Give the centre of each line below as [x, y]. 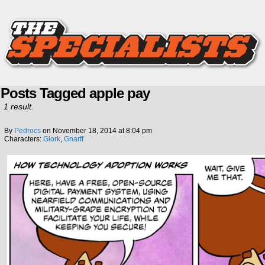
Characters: [24, 139]
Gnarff [74, 139]
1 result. [19, 106]
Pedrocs [28, 131]
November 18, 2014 [85, 131]
